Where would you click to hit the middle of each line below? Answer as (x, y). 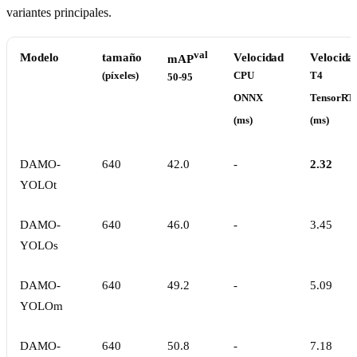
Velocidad (259, 58)
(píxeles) (121, 76)
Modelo (39, 58)
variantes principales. (59, 13)
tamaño (122, 58)
